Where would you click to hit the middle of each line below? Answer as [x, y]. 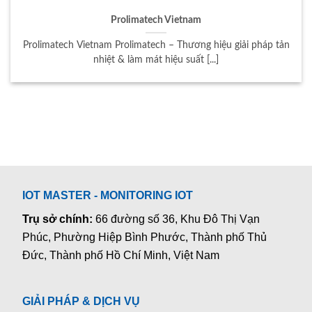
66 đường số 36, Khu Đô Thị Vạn [178, 219]
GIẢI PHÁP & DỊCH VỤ [81, 302]
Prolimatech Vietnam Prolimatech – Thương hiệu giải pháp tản [156, 46]
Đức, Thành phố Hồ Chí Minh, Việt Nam [121, 255]
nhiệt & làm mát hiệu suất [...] [156, 60]
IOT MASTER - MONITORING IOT [108, 195]
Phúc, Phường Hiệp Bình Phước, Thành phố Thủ [145, 237]
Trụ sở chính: [59, 219]
